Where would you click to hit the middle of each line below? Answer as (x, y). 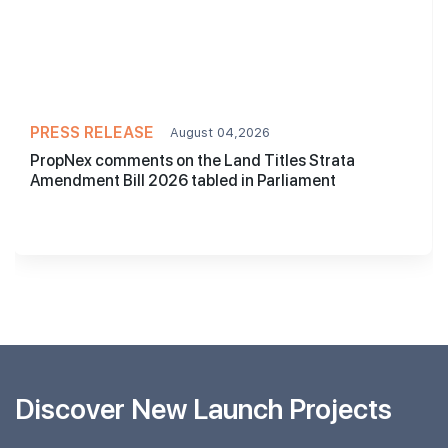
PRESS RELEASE (91, 133)
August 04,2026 (219, 133)
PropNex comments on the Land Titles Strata (192, 161)
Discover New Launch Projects (203, 408)
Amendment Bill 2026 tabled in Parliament (182, 181)
